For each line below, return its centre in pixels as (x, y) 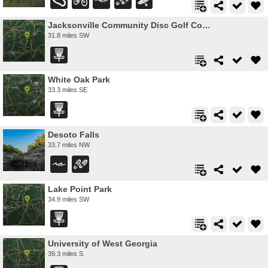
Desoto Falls (74, 134)
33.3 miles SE (68, 90)
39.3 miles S (66, 254)
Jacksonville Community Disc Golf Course (206, 25)
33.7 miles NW (69, 144)
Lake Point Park (80, 189)
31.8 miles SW (68, 36)
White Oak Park (79, 80)
